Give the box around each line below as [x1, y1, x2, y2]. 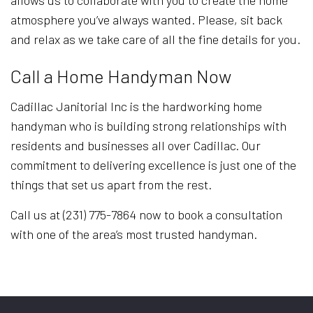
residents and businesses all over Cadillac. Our [10, 138, 261, 154]
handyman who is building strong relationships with [10, 118, 286, 134]
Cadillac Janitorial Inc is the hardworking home [10, 99, 262, 115]
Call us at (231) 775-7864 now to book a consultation [10, 207, 282, 223]
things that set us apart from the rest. [10, 177, 212, 193]
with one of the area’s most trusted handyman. [10, 226, 257, 242]
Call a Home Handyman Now [10, 65, 231, 87]
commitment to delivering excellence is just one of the [10, 157, 296, 173]
